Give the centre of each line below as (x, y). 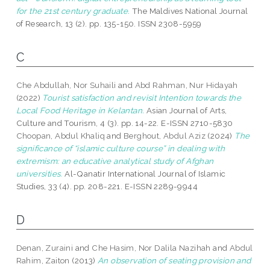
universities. (39, 174)
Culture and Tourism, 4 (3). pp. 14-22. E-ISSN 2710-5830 (124, 123)
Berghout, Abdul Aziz (165, 136)
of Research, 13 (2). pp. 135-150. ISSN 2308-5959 (109, 24)
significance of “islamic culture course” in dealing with (121, 149)
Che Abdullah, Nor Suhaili (66, 85)
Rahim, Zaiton (43, 261)
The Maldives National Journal (189, 11)
